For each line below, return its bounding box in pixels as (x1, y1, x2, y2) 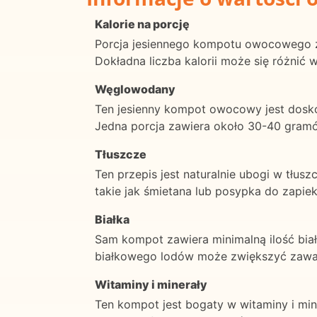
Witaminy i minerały (95, 277, 207, 292)
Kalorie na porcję (95, 16, 190, 31)
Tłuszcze (95, 146, 146, 161)
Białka (95, 212, 129, 226)
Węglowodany (95, 81, 175, 96)
